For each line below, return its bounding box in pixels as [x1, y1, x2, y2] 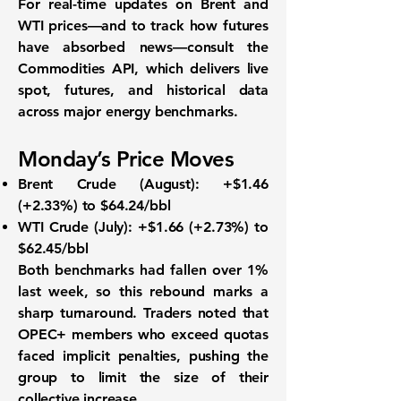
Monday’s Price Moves [18, 146, 235, 172]
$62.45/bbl [18, 240, 89, 257]
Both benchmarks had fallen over [18, 261, 248, 278]
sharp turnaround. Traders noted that [18, 304, 269, 321]
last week [18, 283, 84, 300]
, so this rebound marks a [83, 283, 269, 300]
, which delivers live [134, 60, 269, 77]
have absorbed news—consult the [18, 38, 269, 55]
